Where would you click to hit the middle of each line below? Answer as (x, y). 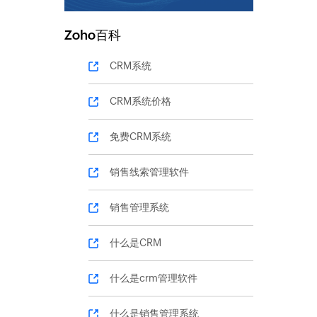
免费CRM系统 (140, 137)
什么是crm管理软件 (153, 278)
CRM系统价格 (140, 102)
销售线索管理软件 (149, 172)
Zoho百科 (92, 35)
